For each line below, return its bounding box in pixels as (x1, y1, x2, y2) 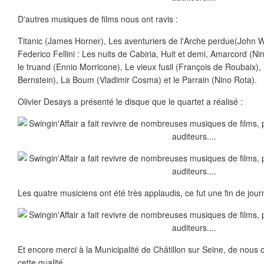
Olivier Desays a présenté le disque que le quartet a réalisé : (18, 95, 243, 107)
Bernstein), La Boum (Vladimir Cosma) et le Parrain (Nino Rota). (18, 74, 257, 85)
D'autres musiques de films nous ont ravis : (18, 13, 178, 25)
